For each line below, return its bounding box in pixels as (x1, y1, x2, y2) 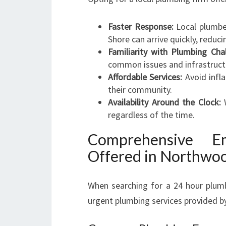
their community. (108, 84, 172, 95)
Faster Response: (108, 21, 174, 32)
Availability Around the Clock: (108, 96, 221, 108)
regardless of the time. (108, 109, 195, 121)
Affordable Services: (108, 71, 183, 83)
